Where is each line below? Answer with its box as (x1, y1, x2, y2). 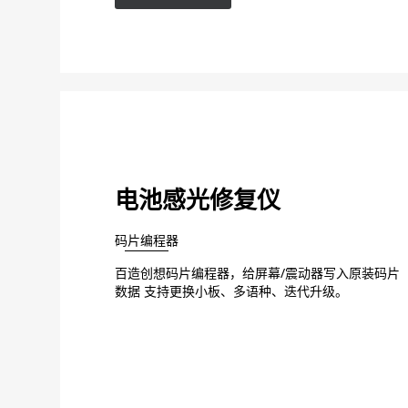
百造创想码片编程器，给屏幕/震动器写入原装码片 (115, 264, 400, 281)
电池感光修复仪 (115, 183, 280, 216)
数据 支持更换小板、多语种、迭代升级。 (115, 282, 348, 300)
